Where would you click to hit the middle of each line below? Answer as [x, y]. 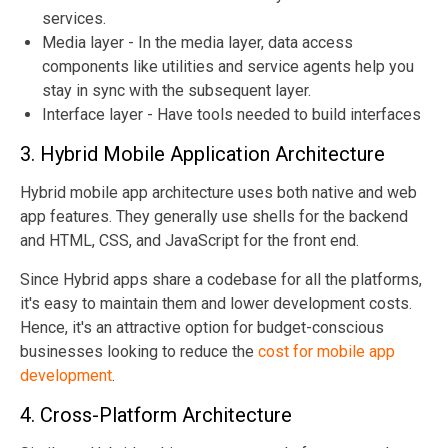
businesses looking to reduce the [139, 351]
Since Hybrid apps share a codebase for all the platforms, [221, 279]
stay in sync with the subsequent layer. [178, 90]
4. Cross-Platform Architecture [156, 414]
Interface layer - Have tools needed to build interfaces [231, 114]
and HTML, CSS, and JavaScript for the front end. [191, 240]
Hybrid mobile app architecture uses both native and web [218, 192]
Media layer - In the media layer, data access [197, 42]
